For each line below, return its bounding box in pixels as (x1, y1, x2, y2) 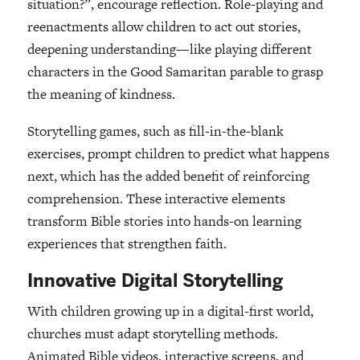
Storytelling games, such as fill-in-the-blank (27, 121, 284, 141)
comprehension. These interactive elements (27, 189, 285, 209)
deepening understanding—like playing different (27, 39, 312, 59)
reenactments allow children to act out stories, (27, 17, 301, 37)
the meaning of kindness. (27, 84, 175, 104)
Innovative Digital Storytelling (27, 270, 284, 292)
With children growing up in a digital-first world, (27, 301, 313, 321)
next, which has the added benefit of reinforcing (27, 166, 309, 186)
